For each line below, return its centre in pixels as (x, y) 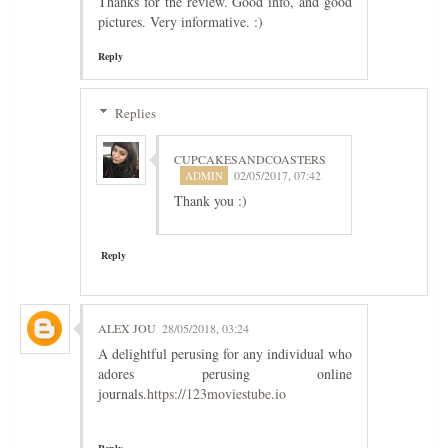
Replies (135, 113)
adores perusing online (225, 374)
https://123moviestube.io (216, 394)
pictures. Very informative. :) (180, 22)
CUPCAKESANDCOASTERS (250, 159)
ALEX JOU (127, 328)
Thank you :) (210, 201)
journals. (122, 394)
